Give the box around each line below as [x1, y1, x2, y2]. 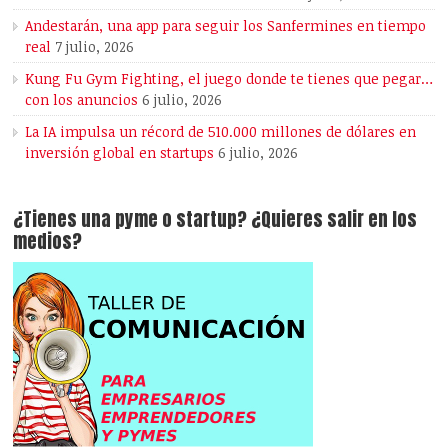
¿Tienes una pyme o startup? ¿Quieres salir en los [13, 205, 252, 234]
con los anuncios [25, 90, 139, 110]
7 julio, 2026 [55, 37, 135, 57]
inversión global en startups [25, 143, 215, 163]
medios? [13, 227, 83, 256]
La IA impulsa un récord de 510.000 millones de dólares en [25, 122, 417, 142]
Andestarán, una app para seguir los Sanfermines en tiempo [25, 16, 427, 36]
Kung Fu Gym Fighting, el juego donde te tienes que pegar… [25, 69, 434, 89]
